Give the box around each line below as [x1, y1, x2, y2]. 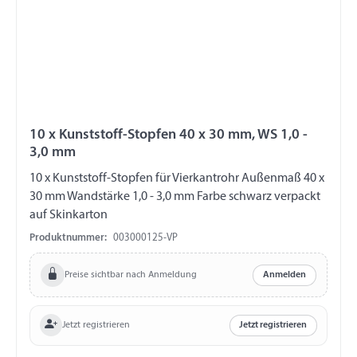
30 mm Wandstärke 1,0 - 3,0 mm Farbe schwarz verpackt [29, 190, 320, 203]
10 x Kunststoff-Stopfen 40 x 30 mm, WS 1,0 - [29, 127, 308, 143]
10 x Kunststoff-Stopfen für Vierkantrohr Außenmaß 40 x [29, 171, 155, 185]
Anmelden [263, 270, 307, 280]
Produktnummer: [29, 233, 107, 244]
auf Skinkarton [29, 208, 108, 222]
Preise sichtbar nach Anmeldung [64, 269, 197, 280]
